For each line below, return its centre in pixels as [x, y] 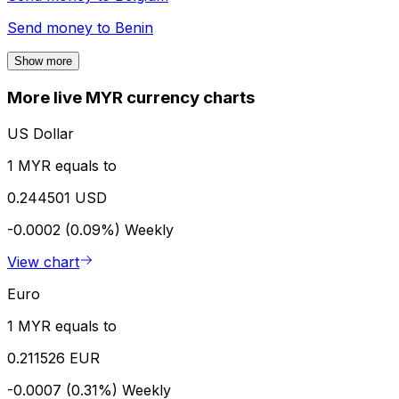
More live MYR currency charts [131, 98]
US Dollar [41, 133]
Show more [43, 61]
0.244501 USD [57, 197]
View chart [43, 261]
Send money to [61, 28]
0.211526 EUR [53, 358]
